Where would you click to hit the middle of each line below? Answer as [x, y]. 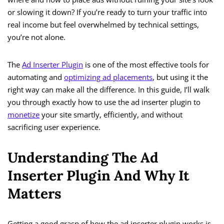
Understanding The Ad [83, 158]
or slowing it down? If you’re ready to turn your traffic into [107, 12]
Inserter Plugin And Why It [98, 176]
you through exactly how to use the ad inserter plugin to [104, 102]
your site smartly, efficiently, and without [111, 115]
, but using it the [180, 77]
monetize [23, 115]
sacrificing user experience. [54, 127]
